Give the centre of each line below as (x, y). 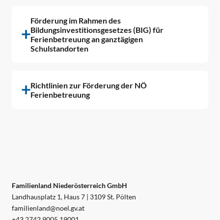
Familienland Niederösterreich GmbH (69, 186)
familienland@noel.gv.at (48, 208)
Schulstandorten (59, 49)
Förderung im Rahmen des (76, 21)
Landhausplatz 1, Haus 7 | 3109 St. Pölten (74, 197)
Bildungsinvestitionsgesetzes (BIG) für (97, 30)
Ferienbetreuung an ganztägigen (87, 39)
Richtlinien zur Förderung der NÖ (89, 85)
